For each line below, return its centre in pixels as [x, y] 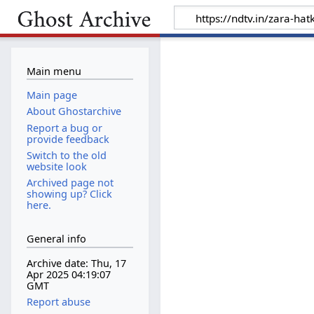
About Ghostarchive [74, 111]
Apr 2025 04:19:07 [68, 275]
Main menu [54, 71]
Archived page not [70, 182]
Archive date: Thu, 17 [76, 264]
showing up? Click [69, 193]
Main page [52, 95]
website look [56, 166]
